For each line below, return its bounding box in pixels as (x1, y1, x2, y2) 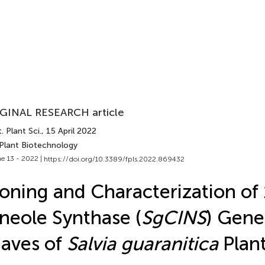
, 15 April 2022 (41, 126, 96, 136)
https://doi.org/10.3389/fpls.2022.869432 (43, 154, 185, 163)
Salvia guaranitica (66, 232, 218, 255)
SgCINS (141, 206, 206, 229)
